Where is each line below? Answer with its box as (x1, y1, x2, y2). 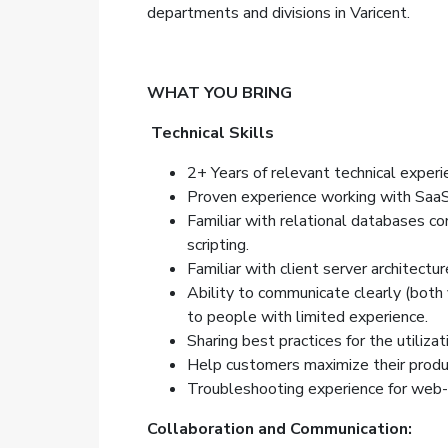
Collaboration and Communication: (146, 418, 416, 440)
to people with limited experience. (186, 306, 430, 328)
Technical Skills (150, 122, 274, 144)
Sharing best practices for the (186, 330, 397, 352)
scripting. (186, 234, 251, 256)
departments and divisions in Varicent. (146, 2, 410, 24)
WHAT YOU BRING (146, 82, 296, 104)
